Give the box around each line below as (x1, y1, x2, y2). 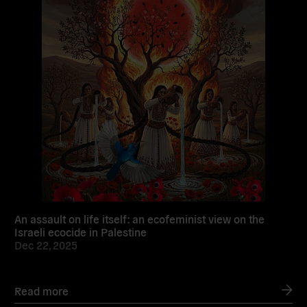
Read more (14, 283, 69, 297)
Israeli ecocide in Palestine (14, 224, 147, 238)
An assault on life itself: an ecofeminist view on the (14, 211, 265, 225)
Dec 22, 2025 (14, 237, 78, 251)
